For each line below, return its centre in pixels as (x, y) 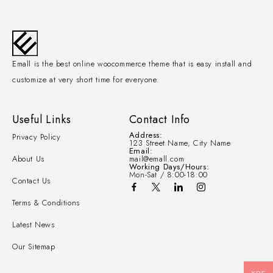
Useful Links (42, 119)
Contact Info (159, 119)
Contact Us (31, 181)
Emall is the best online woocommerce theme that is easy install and (132, 64)
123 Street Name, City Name (180, 143)
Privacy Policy (37, 137)
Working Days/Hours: (169, 167)
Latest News (34, 225)
